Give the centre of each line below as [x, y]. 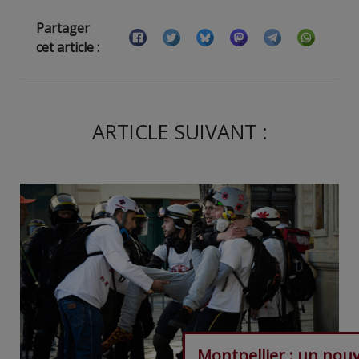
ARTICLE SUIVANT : [179, 132]
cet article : [68, 48]
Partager [63, 28]
